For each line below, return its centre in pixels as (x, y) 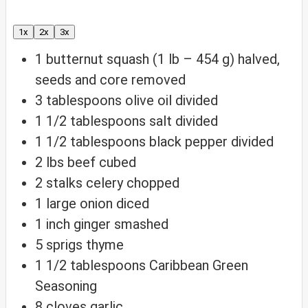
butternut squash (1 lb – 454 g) (140, 59)
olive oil (148, 101)
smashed (141, 224)
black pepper (188, 142)
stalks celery (85, 183)
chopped (153, 183)
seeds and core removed (110, 80)
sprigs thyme (85, 245)
